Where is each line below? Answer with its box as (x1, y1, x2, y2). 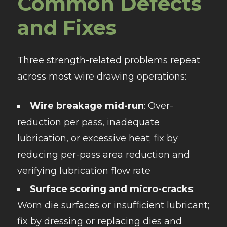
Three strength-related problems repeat (17, 55, 200, 66)
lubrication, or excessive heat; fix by (17, 133, 178, 144)
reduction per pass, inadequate (17, 117, 160, 128)
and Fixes (17, 15, 117, 41)
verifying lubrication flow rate (17, 165, 150, 177)
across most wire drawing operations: (17, 71, 186, 83)
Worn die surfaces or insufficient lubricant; (17, 200, 209, 211)
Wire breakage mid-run (29, 100, 144, 112)
